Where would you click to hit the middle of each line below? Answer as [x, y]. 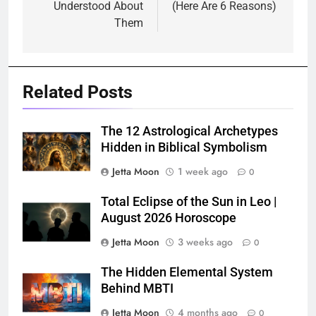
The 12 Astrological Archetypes [189, 131]
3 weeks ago [205, 242]
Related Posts [78, 92]
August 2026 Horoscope [169, 218]
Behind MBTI [137, 288]
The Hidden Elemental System [187, 272]
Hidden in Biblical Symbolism [184, 147]
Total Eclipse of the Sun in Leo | [189, 201]
